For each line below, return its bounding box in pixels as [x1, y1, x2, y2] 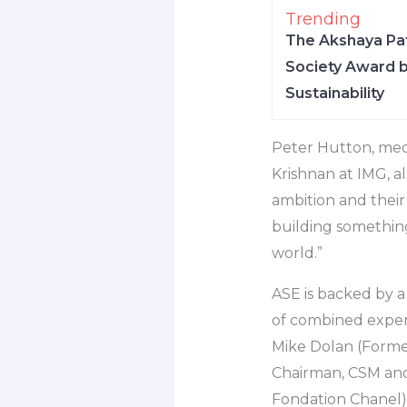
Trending [284, 9, 361, 30]
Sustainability [284, 84, 384, 103]
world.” [271, 244, 323, 263]
